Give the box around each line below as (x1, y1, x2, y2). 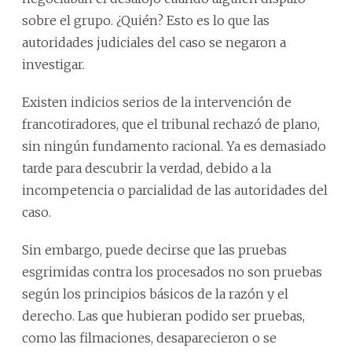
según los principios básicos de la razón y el (22, 286, 288, 302)
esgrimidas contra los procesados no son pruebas (22, 264, 322, 280)
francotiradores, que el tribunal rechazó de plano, (22, 116, 320, 132)
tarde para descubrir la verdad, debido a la (22, 160, 271, 176)
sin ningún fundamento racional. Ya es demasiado (22, 138, 326, 154)
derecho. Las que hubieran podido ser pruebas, (22, 308, 305, 324)
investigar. (22, 57, 85, 72)
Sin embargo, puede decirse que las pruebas (22, 242, 287, 258)
